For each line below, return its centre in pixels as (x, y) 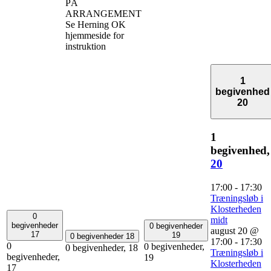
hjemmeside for (95, 35)
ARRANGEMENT (103, 13)
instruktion (86, 46)
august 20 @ (235, 230)
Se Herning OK (96, 24)
